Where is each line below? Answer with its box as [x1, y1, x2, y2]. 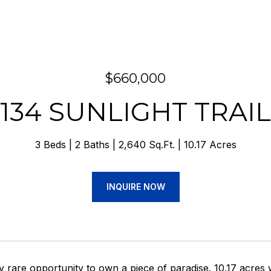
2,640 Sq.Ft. [118, 139, 175, 151]
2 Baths [74, 139, 109, 151]
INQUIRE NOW [106, 181, 165, 192]
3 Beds [34, 139, 66, 151]
